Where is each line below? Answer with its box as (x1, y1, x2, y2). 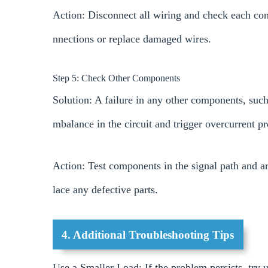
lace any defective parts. (53, 184, 158, 196)
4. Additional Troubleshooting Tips (62, 228, 234, 241)
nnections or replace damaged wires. (53, 33, 211, 45)
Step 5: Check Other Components (53, 73, 180, 84)
